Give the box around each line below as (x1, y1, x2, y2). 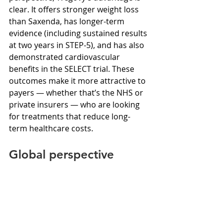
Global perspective (9, 147, 114, 162)
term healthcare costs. (9, 122, 93, 134)
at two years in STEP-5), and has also (9, 39, 146, 51)
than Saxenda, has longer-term (9, 15, 126, 27)
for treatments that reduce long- (9, 111, 130, 122)
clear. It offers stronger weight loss (9, 3, 141, 15)
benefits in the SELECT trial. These (9, 63, 136, 74)
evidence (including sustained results (9, 27, 149, 39)
